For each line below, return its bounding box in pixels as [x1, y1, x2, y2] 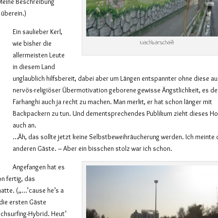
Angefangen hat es [13, 162, 65, 171]
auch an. [13, 120, 37, 129]
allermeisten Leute [13, 50, 65, 59]
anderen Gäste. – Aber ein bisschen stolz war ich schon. [13, 144, 173, 153]
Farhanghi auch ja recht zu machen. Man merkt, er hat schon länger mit [13, 97, 213, 106]
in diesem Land [13, 62, 55, 71]
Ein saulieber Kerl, [13, 27, 63, 36]
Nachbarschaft [140, 38, 175, 47]
